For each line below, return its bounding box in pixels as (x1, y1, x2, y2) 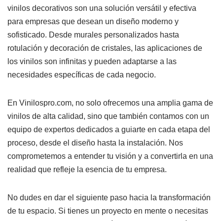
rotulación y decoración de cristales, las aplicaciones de (7, 43, 202, 52)
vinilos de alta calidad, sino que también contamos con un (7, 111, 209, 120)
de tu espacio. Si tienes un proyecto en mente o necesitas (7, 206, 208, 215)
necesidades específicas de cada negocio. (7, 70, 156, 79)
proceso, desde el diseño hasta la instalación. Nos (7, 138, 183, 147)
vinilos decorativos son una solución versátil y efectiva (7, 3, 196, 12)
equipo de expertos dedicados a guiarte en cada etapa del (7, 125, 210, 134)
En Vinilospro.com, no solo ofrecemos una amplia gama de (7, 98, 213, 107)
